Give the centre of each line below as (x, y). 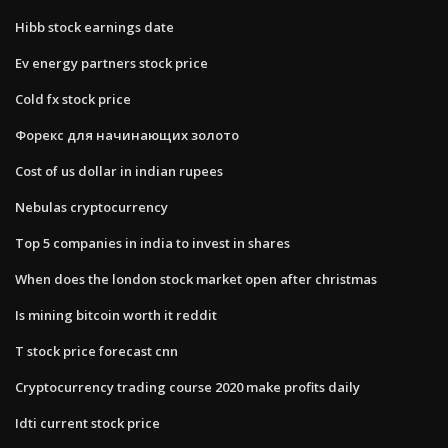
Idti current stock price (87, 422)
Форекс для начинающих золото (127, 134)
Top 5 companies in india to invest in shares (152, 242)
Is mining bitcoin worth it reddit (116, 314)
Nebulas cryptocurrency (91, 206)
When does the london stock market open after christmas (196, 278)
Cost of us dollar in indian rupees (119, 170)
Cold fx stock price (73, 98)
